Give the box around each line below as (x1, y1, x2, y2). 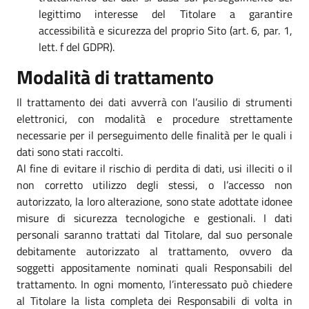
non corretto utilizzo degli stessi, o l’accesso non (17, 176, 292, 193)
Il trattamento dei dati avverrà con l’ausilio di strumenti (17, 93, 292, 110)
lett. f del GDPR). (39, 38, 114, 55)
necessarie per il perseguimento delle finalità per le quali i (17, 126, 292, 143)
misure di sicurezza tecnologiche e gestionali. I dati (17, 209, 292, 226)
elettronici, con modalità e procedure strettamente (17, 110, 292, 127)
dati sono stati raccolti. (17, 143, 123, 160)
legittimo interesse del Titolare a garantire (39, 5, 292, 22)
